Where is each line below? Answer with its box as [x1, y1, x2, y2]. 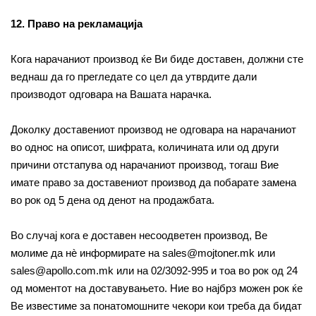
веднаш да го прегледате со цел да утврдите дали [11, 71, 257, 83]
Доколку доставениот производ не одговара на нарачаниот [11, 123, 296, 135]
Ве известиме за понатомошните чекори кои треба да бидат [11, 300, 302, 312]
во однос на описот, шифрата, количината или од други [11, 141, 279, 153]
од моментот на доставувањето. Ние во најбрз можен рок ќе [11, 282, 303, 294]
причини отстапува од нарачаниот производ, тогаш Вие [11, 159, 279, 171]
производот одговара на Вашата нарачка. [11, 88, 212, 100]
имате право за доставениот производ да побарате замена [11, 176, 296, 188]
